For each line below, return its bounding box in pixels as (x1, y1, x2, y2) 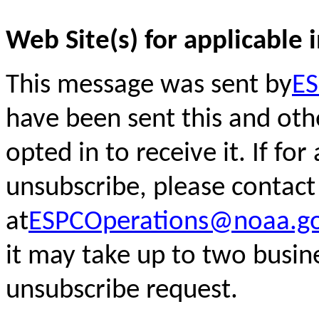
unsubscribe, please (6, 174, 231, 202)
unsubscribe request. (6, 276, 238, 305)
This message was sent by (6, 71, 292, 100)
